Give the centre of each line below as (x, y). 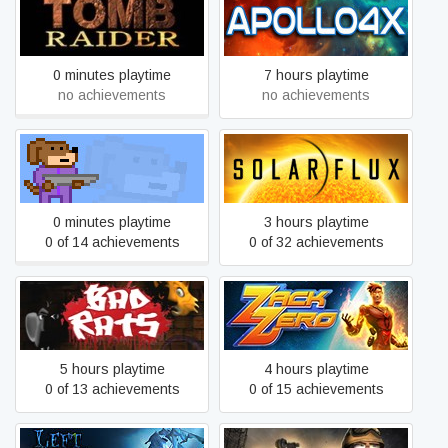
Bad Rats (112, 315)
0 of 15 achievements (316, 389)
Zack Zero (316, 315)
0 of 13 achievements (112, 389)
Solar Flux (316, 168)
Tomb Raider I (112, 21)
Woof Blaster (112, 168)
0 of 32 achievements (316, 242)
